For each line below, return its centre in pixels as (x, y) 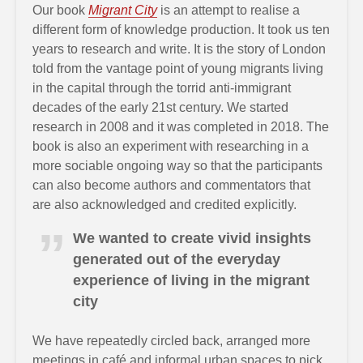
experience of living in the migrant (191, 280)
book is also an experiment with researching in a (171, 146)
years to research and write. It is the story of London (179, 49)
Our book (60, 10)
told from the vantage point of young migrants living (178, 68)
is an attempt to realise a (228, 10)
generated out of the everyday (177, 259)
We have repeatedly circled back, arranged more (171, 341)
